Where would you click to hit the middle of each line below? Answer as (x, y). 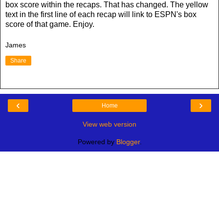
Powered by (97, 142)
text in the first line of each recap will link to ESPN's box (101, 14)
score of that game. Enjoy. (50, 24)
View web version (109, 124)
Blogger (128, 142)
